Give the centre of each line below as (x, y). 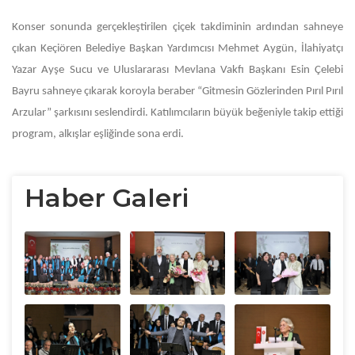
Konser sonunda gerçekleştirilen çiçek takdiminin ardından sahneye (177, 27)
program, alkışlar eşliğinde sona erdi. (98, 134)
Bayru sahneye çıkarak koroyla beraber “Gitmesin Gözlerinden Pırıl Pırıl (177, 92)
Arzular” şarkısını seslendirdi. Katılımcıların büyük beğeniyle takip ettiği (177, 113)
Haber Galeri (107, 198)
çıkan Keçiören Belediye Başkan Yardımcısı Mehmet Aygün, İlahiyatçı (177, 49)
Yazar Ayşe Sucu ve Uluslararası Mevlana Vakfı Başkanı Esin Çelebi (177, 70)
